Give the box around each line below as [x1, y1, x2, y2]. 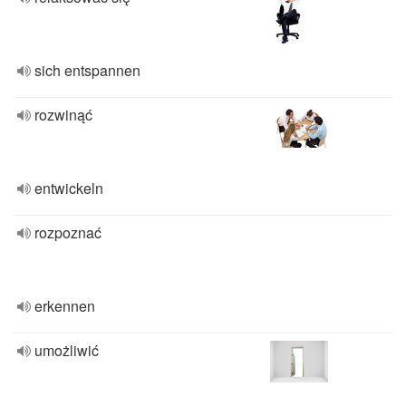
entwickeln [34, 178, 103, 198]
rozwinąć [34, 104, 92, 125]
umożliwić [34, 340, 99, 361]
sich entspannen [34, 60, 140, 81]
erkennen [34, 295, 95, 316]
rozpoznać [34, 222, 101, 243]
